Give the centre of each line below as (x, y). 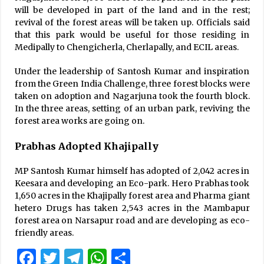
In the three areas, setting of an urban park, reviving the (132, 108)
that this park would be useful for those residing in (132, 34)
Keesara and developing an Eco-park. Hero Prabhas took (132, 183)
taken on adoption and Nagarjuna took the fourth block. (132, 96)
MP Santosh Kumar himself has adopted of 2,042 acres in (132, 171)
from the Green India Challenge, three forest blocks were (132, 83)
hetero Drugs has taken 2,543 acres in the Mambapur (132, 208)
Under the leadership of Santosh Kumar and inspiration (132, 71)
